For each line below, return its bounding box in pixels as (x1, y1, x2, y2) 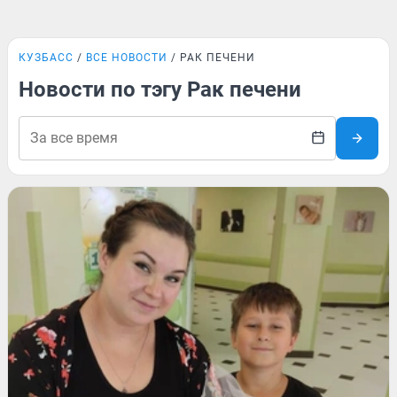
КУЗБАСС (19, 51, 74, 64)
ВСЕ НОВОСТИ (86, 51, 167, 64)
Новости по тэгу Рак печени (19, 77, 301, 102)
